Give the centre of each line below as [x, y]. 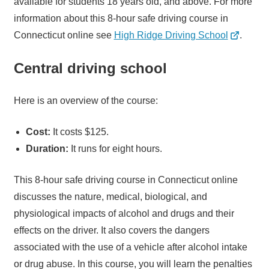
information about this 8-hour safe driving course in [121, 19]
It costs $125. [80, 132]
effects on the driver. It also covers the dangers [111, 231]
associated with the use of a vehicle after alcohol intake [130, 247]
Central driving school [90, 68]
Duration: [48, 149]
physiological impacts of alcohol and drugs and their [124, 214]
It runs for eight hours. [116, 149]
